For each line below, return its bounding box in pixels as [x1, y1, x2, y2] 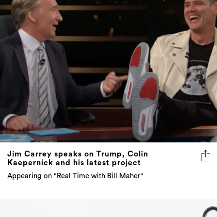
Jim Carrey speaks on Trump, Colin [7, 150, 148, 158]
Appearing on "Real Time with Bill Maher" [7, 172, 143, 180]
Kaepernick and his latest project [7, 158, 141, 167]
